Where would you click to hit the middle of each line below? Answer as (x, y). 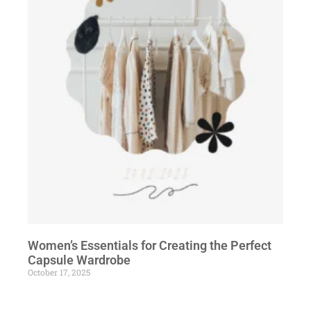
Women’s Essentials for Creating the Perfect (150, 245)
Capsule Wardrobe (79, 260)
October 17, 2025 (59, 272)
